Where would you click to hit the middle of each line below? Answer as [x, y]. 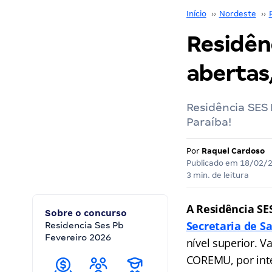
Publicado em [213, 163]
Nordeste [237, 14]
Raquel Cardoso [233, 151]
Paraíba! [209, 122]
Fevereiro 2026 [78, 237]
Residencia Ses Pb [84, 225]
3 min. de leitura [217, 175]
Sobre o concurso [86, 213]
